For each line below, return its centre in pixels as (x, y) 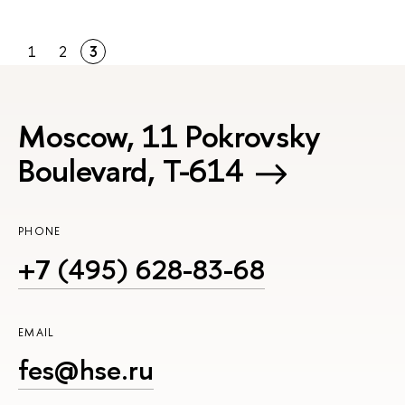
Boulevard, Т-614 (131, 171)
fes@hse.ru (86, 369)
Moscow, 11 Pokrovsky (170, 137)
